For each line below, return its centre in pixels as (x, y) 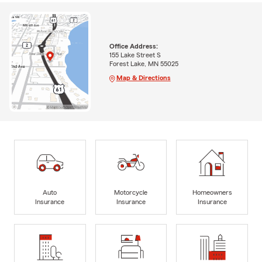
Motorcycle (131, 192)
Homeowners (212, 192)
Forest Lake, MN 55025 (144, 63)
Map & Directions (143, 77)
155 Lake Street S (135, 55)
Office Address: (133, 46)
